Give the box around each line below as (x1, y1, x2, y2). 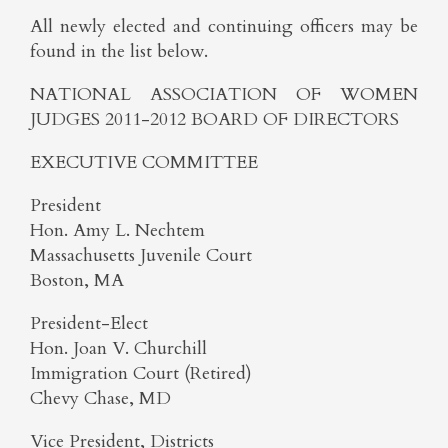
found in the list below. (30, 39, 208, 64)
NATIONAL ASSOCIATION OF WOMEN (30, 82, 418, 107)
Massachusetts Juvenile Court (30, 243, 252, 268)
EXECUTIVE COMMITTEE (30, 150, 258, 175)
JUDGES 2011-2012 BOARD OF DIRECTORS (30, 107, 399, 132)
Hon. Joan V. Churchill (30, 336, 207, 361)
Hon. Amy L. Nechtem (30, 218, 205, 243)
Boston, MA (30, 268, 124, 293)
